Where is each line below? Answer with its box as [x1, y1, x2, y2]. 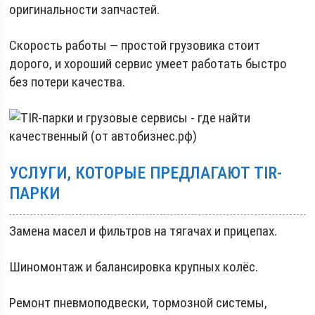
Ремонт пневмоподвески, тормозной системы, [9, 295, 268, 311]
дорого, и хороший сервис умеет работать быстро [9, 56, 288, 72]
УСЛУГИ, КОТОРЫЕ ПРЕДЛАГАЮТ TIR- [9, 163, 283, 183]
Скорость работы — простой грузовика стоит [9, 37, 261, 53]
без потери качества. [9, 74, 126, 90]
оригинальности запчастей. [9, 1, 160, 18]
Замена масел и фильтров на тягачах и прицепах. [9, 223, 278, 239]
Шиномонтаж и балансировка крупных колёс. [9, 259, 259, 275]
